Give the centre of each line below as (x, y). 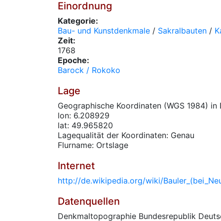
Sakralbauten (182, 31)
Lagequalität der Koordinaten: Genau (126, 135)
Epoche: (74, 60)
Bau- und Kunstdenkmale (104, 31)
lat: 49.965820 (85, 125)
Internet (76, 166)
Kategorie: (78, 21)
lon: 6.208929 (84, 115)
